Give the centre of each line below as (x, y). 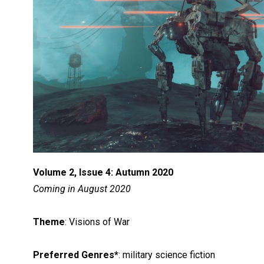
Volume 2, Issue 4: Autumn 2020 (103, 172)
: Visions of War (98, 222)
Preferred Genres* (76, 255)
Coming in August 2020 (82, 189)
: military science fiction (167, 255)
